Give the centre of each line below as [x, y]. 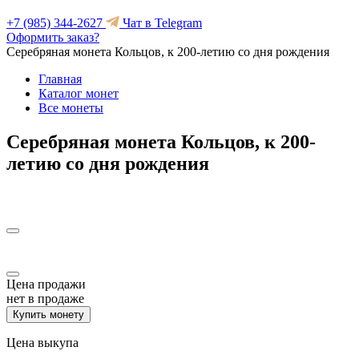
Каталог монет [79, 93]
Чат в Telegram [161, 23]
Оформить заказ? [53, 37]
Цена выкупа [42, 342]
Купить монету [48, 314]
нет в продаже [45, 298]
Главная [60, 79]
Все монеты [71, 108]
